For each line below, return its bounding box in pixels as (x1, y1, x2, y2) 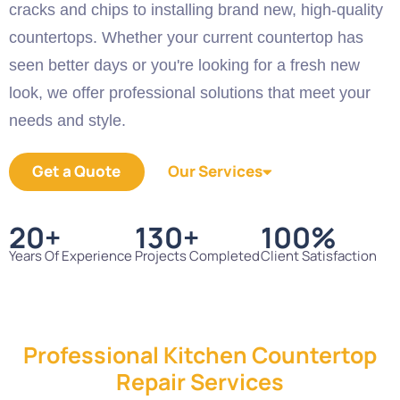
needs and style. (9, 111, 126, 129)
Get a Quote (32, 161, 121, 182)
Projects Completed (135, 246, 261, 266)
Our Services (168, 161, 263, 182)
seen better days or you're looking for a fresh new (9, 55, 360, 74)
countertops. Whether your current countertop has (9, 28, 363, 46)
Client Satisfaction (261, 246, 378, 266)
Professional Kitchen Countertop (23, 339, 377, 371)
